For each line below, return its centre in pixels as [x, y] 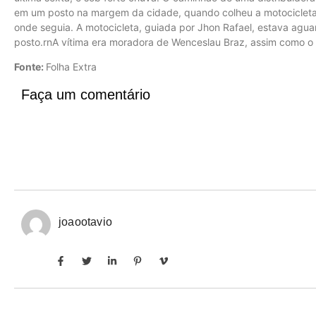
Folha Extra [71, 66]
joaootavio [85, 222]
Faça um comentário [86, 95]
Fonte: [30, 66]
